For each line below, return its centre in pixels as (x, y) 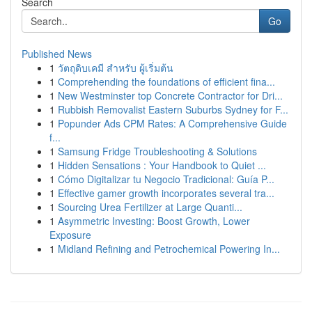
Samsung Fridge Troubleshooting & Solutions (157, 151)
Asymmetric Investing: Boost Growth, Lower (154, 221)
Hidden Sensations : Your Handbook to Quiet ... (162, 165)
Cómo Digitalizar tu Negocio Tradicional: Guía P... (166, 179)
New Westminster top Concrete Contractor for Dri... (170, 95)
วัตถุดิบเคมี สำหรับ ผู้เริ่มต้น (116, 68)
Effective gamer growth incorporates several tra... (166, 193)
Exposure (70, 235)
